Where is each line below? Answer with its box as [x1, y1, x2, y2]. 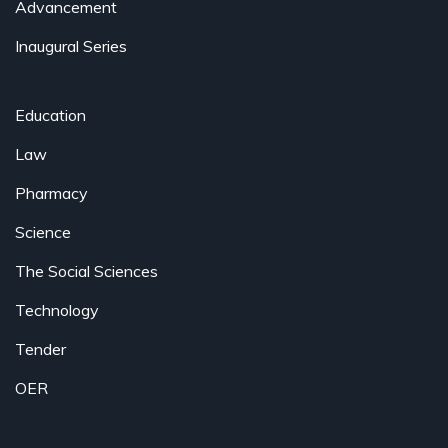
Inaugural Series [15, 36, 127, 57]
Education [15, 105, 86, 126]
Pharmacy [15, 183, 88, 204]
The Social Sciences [15, 261, 158, 282]
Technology [15, 300, 99, 321]
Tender [15, 339, 66, 360]
